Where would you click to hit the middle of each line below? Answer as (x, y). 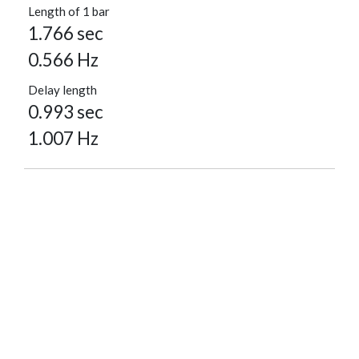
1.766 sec (66, 34)
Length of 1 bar (69, 12)
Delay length (63, 90)
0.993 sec (66, 112)
